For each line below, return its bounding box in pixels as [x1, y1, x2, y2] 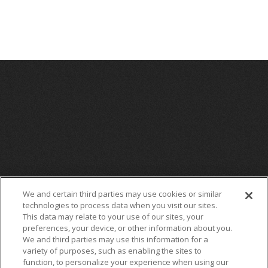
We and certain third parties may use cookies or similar [23, 188, 223, 199]
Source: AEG [10, 8, 63, 22]
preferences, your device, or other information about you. [23, 223, 233, 233]
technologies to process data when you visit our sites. [23, 200, 218, 211]
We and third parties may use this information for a [23, 234, 209, 245]
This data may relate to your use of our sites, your [23, 211, 204, 222]
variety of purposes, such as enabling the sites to [23, 245, 202, 256]
